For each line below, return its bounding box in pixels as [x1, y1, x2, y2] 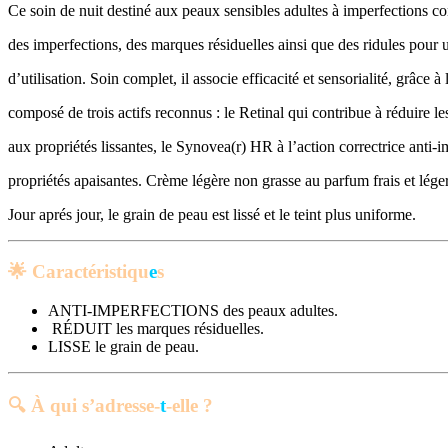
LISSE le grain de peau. [48, 337, 199, 355]
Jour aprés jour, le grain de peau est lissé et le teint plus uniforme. [8, 206, 416, 224]
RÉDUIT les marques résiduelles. [48, 319, 264, 337]
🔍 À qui [8, 395, 82, 417]
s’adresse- [82, 395, 160, 417]
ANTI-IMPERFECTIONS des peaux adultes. [48, 301, 338, 319]
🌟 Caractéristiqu [8, 261, 149, 283]
